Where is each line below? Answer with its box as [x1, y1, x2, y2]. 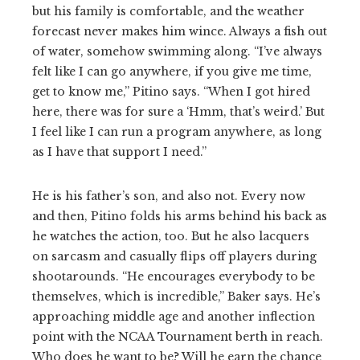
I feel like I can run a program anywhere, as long [32, 124, 321, 139]
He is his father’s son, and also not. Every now [32, 188, 305, 203]
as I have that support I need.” [32, 144, 207, 159]
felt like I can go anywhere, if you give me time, [32, 63, 312, 79]
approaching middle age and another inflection [32, 309, 315, 324]
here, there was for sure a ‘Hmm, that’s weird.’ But [32, 104, 325, 119]
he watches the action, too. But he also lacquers [32, 228, 309, 243]
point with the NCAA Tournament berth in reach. [32, 329, 323, 344]
